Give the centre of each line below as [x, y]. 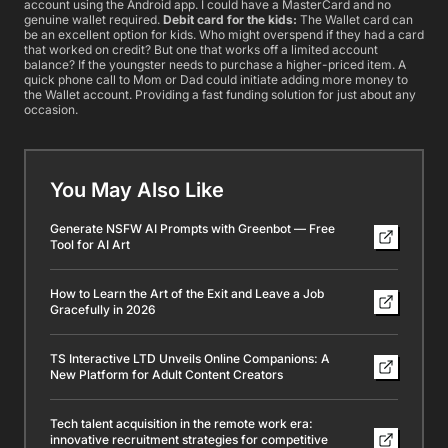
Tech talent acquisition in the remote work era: [181, 423]
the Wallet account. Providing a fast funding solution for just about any [220, 94]
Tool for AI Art [90, 244]
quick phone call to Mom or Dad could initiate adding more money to [216, 79]
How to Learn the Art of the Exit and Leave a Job [187, 293]
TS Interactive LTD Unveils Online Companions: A [190, 358]
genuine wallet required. [92, 19]
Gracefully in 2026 [103, 309]
